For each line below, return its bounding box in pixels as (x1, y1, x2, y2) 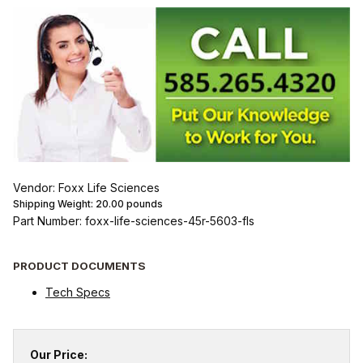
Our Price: (30, 347, 88, 361)
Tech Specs (45, 284, 110, 299)
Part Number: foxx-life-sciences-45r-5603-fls (13, 214, 254, 228)
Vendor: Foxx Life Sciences (13, 181, 160, 195)
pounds (124, 198, 163, 211)
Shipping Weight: (13, 198, 96, 211)
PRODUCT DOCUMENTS (13, 258, 146, 272)
